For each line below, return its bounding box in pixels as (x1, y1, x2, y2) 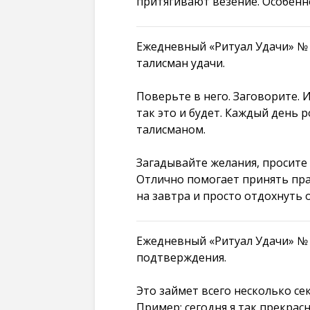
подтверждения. (136, 249, 226, 265)
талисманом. (136, 121, 206, 137)
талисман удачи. (136, 55, 225, 71)
